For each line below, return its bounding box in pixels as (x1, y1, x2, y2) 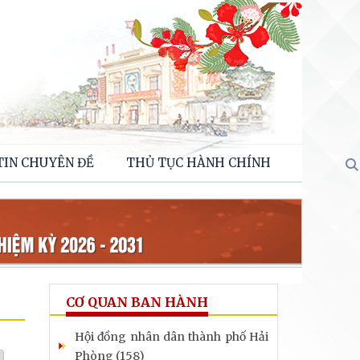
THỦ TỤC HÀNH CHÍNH (126, 155, 271, 170)
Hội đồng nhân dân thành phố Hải (75, 329, 268, 344)
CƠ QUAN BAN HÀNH (66, 293, 208, 310)
